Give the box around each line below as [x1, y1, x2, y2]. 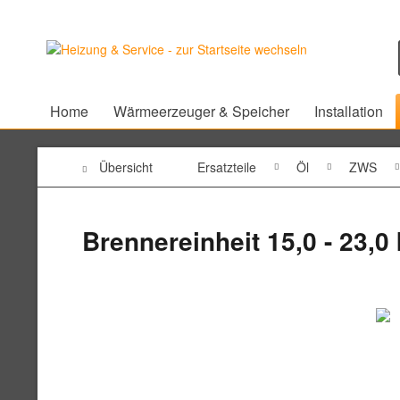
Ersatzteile [197, 158, 256, 176]
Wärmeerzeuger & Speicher [113, 101, 289, 121]
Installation [314, 101, 383, 121]
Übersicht [99, 158, 153, 176]
